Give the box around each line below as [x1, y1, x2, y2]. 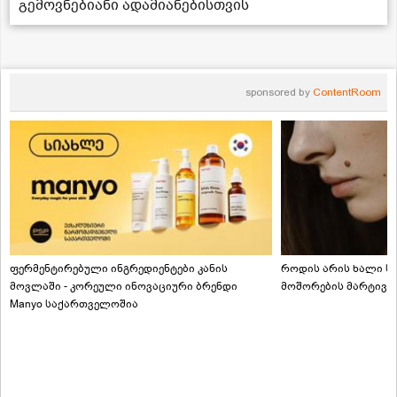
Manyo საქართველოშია [10, 296, 138, 311]
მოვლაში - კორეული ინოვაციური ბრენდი [10, 278, 237, 293]
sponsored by [245, 85, 313, 98]
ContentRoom [313, 85, 381, 98]
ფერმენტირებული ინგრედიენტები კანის [10, 261, 228, 276]
